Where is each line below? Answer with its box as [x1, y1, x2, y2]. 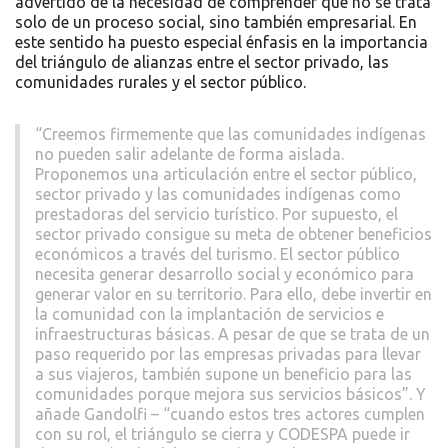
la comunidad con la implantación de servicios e [35, 305, 384, 324]
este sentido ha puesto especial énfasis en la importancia [15, 33, 428, 52]
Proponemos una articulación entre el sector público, [35, 165, 417, 184]
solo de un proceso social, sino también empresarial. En [15, 13, 417, 32]
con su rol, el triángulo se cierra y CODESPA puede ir [35, 425, 410, 444]
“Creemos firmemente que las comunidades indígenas [35, 125, 426, 144]
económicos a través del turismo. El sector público [35, 245, 400, 264]
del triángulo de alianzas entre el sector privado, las [15, 53, 389, 72]
